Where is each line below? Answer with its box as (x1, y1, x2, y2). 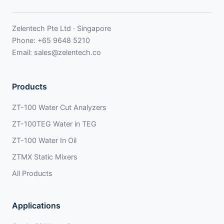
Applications (12, 200, 60, 210)
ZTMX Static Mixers (12, 152, 77, 161)
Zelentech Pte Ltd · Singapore (12, 23, 111, 32)
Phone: (12, 35, 37, 44)
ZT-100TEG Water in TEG (12, 119, 96, 128)
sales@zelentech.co (34, 47, 101, 56)
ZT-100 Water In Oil (12, 135, 76, 144)
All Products (12, 168, 52, 177)
